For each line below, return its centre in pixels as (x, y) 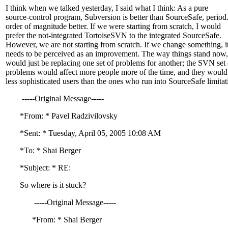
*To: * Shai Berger (43, 151)
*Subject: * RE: (38, 168)
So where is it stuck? (46, 185)
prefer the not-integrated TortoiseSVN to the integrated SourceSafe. (113, 36)
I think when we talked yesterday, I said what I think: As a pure (107, 8)
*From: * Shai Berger (54, 220)
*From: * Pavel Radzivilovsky (62, 116)
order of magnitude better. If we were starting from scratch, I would (113, 26)
